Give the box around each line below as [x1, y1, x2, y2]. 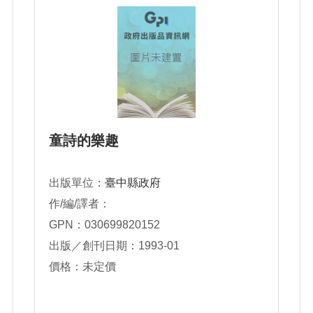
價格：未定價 [49, 261, 116, 272]
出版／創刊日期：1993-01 [49, 240, 180, 252]
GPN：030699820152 [49, 219, 160, 231]
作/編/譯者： [49, 198, 110, 210]
